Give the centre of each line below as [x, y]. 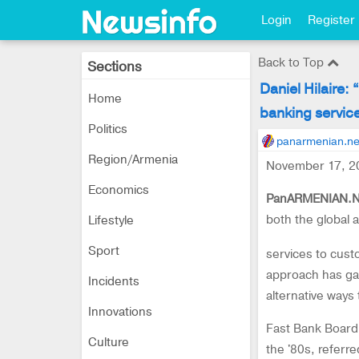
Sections [115, 67]
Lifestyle [111, 220]
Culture [109, 342]
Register [331, 20]
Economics [119, 190]
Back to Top [292, 63]
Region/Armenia [133, 159]
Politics [108, 129]
